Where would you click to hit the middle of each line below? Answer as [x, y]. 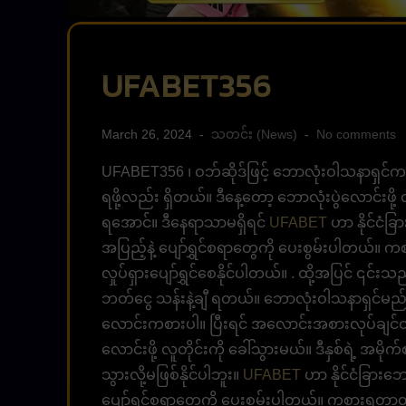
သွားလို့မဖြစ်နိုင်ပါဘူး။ [172, 375]
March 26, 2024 [147, 135]
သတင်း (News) [254, 135]
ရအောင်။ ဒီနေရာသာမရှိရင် [185, 223]
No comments [356, 135]
